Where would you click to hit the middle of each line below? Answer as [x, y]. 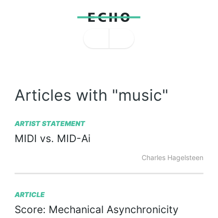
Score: [30, 209]
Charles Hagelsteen [173, 157]
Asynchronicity [143, 209]
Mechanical [76, 209]
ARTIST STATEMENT [50, 123]
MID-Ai [74, 138]
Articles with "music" [91, 95]
